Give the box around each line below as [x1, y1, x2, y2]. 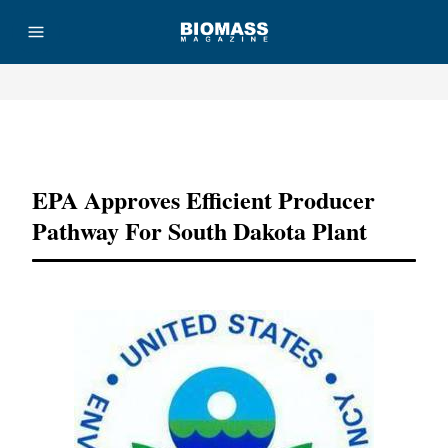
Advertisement [187, 133, 261, 145]
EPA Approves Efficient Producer [32, 182, 375, 217]
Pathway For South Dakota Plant [32, 213, 367, 248]
